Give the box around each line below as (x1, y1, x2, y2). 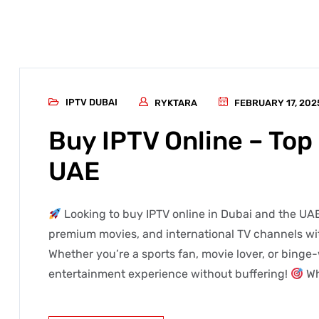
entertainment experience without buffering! (48, 267, 291, 281)
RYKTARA (155, 98, 197, 108)
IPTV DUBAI (66, 97, 117, 108)
